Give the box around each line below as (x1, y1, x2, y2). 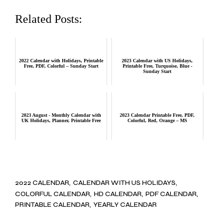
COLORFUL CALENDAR (15, 189, 91, 198)
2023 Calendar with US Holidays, (122, 58, 193, 64)
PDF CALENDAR (145, 189, 197, 198)
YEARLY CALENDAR (93, 200, 157, 209)
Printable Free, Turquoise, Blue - (122, 63, 192, 69)
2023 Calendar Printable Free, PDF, (120, 112, 195, 118)
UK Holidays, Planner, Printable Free (21, 118, 101, 124)
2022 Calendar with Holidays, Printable (19, 58, 104, 64)
